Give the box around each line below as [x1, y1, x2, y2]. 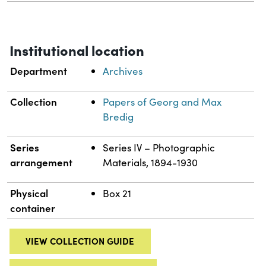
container [10, 200, 56, 215]
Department [10, 63, 68, 78]
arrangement [10, 154, 73, 169]
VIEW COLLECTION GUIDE [26, 235, 135, 248]
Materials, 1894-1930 [103, 155, 198, 169]
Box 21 [103, 186, 132, 200]
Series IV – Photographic [103, 140, 216, 154]
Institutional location [9, 39, 144, 59]
